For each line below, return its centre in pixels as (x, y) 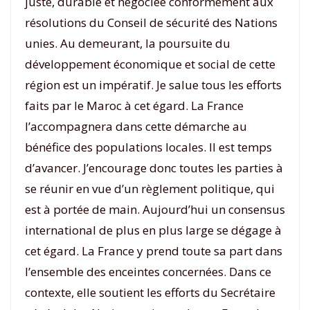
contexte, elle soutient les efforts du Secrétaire (150, 292)
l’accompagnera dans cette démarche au (136, 126)
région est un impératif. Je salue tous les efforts (153, 84)
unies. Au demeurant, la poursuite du (128, 43)
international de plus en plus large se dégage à (153, 230)
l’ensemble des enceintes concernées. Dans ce (148, 271)
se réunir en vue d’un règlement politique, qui (150, 188)
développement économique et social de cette (150, 64)
